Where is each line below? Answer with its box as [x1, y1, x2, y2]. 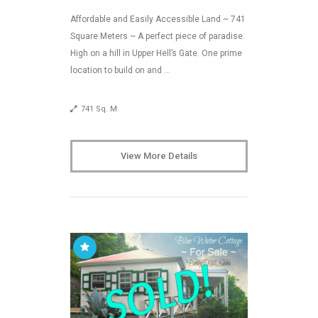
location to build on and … [70, 65, 170, 76]
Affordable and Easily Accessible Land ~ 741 [70, 14, 246, 25]
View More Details [121, 150, 197, 162]
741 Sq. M [81, 104, 117, 114]
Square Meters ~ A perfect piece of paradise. [70, 31, 245, 42]
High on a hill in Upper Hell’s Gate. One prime [70, 48, 242, 59]
